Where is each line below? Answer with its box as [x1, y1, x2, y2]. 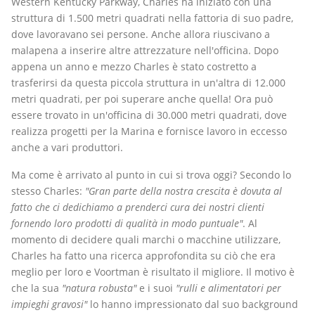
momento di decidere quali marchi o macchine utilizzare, [11, 233, 281, 246]
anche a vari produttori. [11, 141, 123, 154]
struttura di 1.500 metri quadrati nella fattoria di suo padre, [11, 11, 293, 25]
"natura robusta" [59, 281, 136, 295]
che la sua [11, 281, 59, 295]
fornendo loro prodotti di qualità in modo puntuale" [11, 217, 243, 230]
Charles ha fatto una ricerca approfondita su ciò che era [11, 249, 276, 262]
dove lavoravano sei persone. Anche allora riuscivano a [11, 27, 270, 41]
